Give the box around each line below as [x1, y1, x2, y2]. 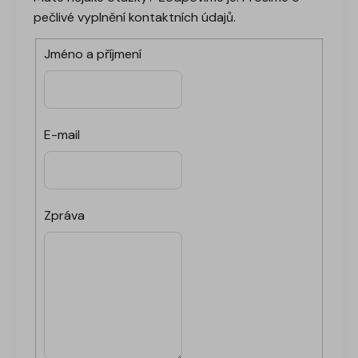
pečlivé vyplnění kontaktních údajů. [34, 8, 236, 26]
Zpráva [44, 206, 85, 224]
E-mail [44, 125, 80, 143]
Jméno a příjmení [44, 45, 141, 62]
